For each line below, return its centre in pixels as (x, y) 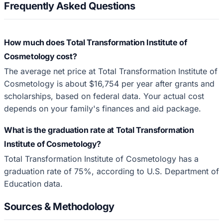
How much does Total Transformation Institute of (96, 42)
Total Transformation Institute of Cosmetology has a (101, 159)
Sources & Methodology (59, 207)
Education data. (33, 183)
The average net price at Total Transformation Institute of (111, 71)
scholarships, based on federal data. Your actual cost (104, 96)
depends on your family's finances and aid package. (103, 108)
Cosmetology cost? (41, 56)
